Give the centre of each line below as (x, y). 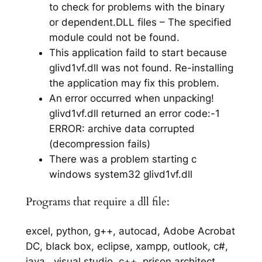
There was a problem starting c (123, 159)
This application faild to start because (138, 52)
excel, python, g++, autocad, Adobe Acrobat (130, 231)
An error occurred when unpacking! (131, 98)
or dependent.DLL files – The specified (140, 22)
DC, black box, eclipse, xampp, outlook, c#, (127, 247)
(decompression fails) (99, 144)
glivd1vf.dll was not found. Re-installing (141, 68)
